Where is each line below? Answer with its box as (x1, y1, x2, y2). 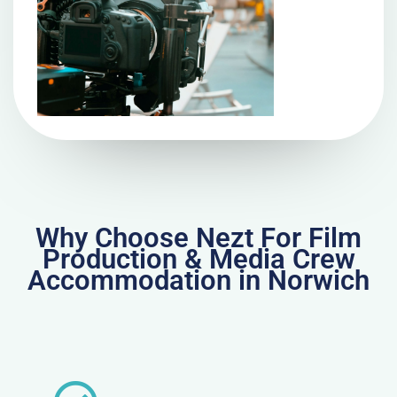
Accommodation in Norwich (27, 264, 370, 298)
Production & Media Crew (42, 243, 355, 276)
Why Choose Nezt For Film (35, 222, 362, 255)
